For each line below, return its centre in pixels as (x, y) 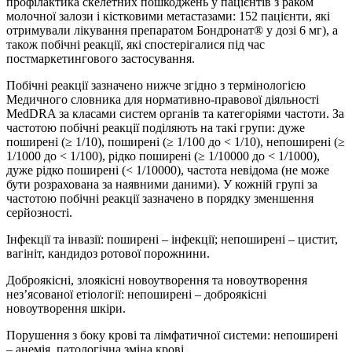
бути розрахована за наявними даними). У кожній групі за (162, 184)
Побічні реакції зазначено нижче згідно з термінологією (156, 85)
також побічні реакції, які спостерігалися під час (136, 44)
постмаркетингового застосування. (101, 58)
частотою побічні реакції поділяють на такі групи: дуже (156, 127)
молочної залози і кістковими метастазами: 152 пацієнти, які (168, 16)
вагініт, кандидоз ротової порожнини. (108, 253)
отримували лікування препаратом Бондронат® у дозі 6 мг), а (172, 30)
